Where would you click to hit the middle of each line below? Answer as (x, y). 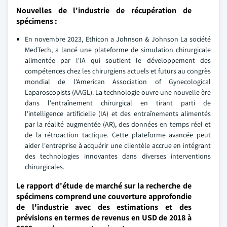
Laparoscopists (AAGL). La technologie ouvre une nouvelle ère (118, 92)
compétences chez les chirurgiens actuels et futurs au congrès (118, 71)
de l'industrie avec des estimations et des (104, 207)
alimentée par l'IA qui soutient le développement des (118, 60)
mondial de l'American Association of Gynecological (118, 82)
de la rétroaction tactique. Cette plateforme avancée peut (118, 135)
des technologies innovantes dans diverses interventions (118, 156)
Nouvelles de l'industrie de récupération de (104, 10)
